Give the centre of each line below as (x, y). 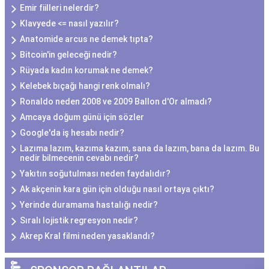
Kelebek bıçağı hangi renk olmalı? (85, 86)
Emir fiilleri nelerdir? (59, 8)
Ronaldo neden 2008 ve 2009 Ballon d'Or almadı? (116, 101)
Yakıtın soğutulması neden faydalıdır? (95, 174)
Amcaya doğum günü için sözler (82, 117)
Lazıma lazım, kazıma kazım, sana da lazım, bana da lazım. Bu (140, 148)
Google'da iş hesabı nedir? (72, 133)
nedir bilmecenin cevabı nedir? (79, 158)
